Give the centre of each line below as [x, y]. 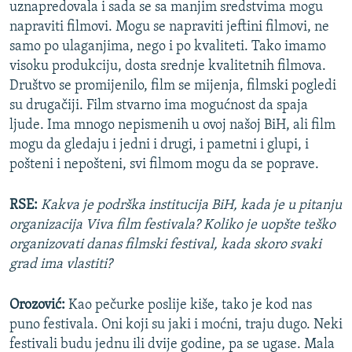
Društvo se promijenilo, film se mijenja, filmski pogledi [173, 86]
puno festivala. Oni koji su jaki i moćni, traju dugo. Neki [176, 325]
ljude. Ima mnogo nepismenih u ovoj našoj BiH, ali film [172, 126]
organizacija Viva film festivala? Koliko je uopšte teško [172, 225]
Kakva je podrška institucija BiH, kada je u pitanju [191, 206]
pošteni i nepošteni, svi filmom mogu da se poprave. [164, 165]
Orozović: [37, 306]
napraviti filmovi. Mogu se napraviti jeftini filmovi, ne [169, 27]
